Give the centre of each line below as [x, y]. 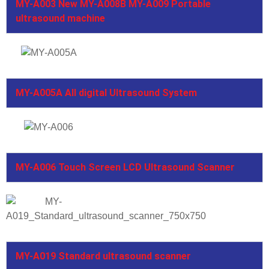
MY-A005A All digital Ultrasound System [106, 92]
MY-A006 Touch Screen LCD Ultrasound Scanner [125, 167]
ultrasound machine [60, 18]
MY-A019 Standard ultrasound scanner [103, 256]
